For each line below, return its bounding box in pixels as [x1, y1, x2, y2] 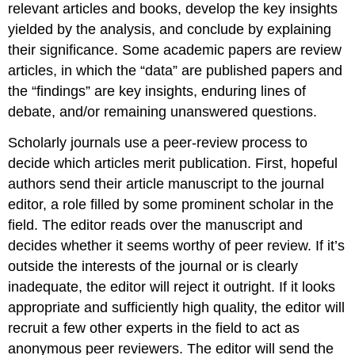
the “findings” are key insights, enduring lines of [8, 82, 307, 99]
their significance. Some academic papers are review [8, 41, 342, 58]
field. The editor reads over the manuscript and [8, 216, 303, 233]
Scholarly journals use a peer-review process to [8, 134, 308, 151]
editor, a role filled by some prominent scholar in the [8, 196, 334, 212]
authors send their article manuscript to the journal [8, 175, 325, 192]
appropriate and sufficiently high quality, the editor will [8, 299, 345, 315]
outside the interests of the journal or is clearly [8, 258, 299, 274]
